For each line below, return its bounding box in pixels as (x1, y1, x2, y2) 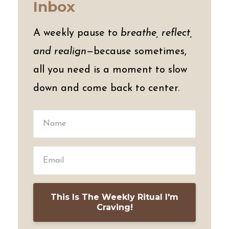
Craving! (96, 202, 133, 213)
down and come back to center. (33, 83, 179, 94)
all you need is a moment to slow (33, 64, 187, 75)
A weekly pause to (33, 28, 121, 38)
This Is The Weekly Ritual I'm (51, 192, 178, 202)
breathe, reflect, (121, 28, 192, 38)
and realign (33, 46, 86, 57)
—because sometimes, (86, 46, 187, 57)
